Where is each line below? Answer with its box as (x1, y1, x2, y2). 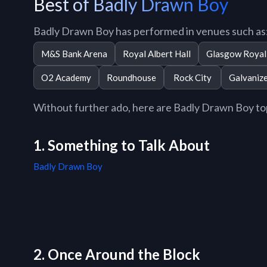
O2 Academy (41, 72, 91, 83)
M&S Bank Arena (41, 48, 107, 59)
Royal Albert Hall (123, 48, 191, 59)
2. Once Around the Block (33, 246, 200, 263)
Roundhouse (107, 72, 156, 83)
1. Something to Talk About (33, 136, 210, 154)
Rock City (173, 72, 212, 83)
